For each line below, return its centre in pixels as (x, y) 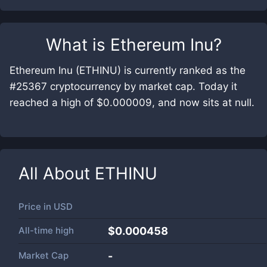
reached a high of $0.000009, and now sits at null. (132, 103)
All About (57, 173)
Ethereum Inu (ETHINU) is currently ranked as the (128, 70)
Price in (36, 207)
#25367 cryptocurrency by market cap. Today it (123, 86)
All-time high (46, 230)
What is (78, 45)
